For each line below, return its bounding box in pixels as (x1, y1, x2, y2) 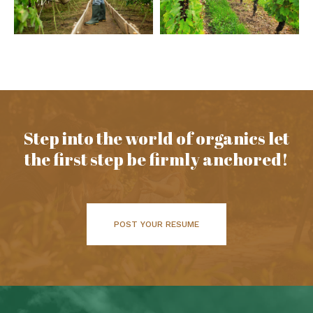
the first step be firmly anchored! (24, 147, 289, 170)
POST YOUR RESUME (114, 219, 199, 229)
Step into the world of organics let (24, 126, 289, 150)
